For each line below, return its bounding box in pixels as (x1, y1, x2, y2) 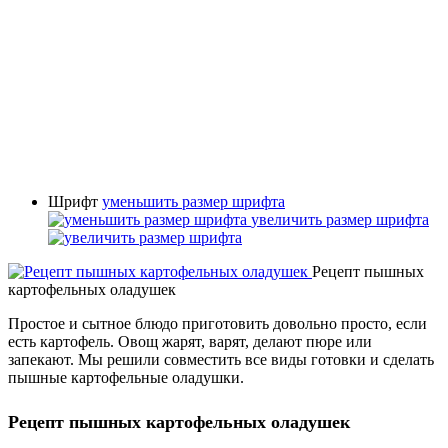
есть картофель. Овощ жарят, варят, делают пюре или (8, 332, 372, 350)
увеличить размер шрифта (251, 210, 429, 228)
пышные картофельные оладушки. (8, 368, 248, 386)
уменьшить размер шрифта (102, 192, 285, 210)
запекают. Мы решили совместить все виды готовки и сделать (8, 350, 434, 368)
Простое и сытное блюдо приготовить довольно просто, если (8, 314, 427, 332)
